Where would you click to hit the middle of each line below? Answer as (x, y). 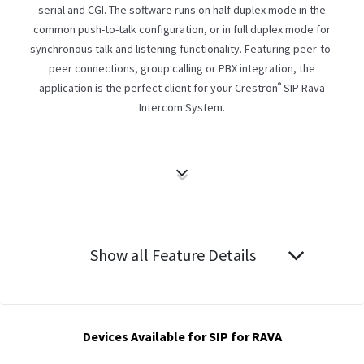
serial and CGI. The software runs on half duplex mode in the (182, 10)
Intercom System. (182, 107)
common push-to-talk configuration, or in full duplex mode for (182, 29)
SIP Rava (303, 88)
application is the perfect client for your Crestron (158, 88)
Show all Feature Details (173, 255)
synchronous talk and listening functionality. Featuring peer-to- (182, 49)
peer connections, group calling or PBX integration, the (182, 68)
